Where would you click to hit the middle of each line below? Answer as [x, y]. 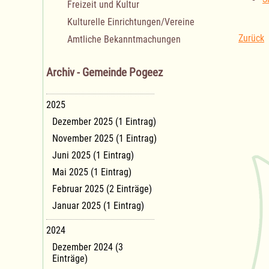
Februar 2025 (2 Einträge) [102, 189]
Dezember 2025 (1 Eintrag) [104, 121]
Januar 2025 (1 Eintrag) [98, 205]
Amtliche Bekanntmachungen [124, 40]
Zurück [251, 38]
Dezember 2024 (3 [88, 247]
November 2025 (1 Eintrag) [104, 138]
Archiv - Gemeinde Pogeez [104, 73]
